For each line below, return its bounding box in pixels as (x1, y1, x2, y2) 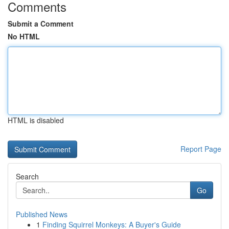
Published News (16, 209, 67, 219)
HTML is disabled (8, 115, 64, 125)
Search (16, 171, 39, 181)
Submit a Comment (8, 18, 74, 29)
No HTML (8, 31, 40, 41)
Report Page (180, 144, 221, 154)
